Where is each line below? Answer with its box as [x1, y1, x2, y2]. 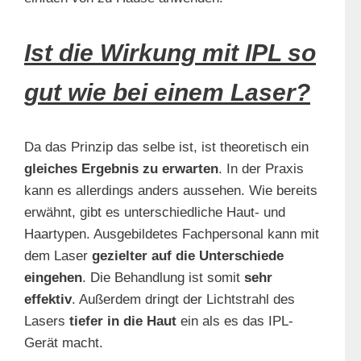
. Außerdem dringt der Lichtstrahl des [72, 292, 295, 308]
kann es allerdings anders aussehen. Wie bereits [24, 183, 317, 199]
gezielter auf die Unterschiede [92, 248, 284, 264]
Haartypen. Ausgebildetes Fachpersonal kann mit [24, 226, 319, 243]
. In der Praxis [218, 161, 304, 177]
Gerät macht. [24, 335, 103, 351]
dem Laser [24, 248, 92, 264]
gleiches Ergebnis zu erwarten [24, 161, 218, 177]
